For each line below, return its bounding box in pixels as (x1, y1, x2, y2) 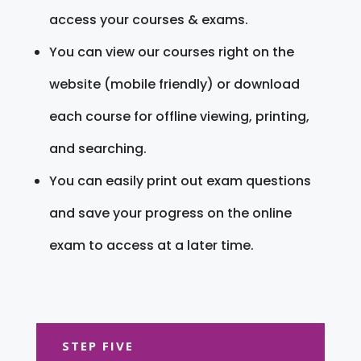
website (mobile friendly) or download (48, 74, 300, 93)
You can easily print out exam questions (48, 171, 311, 190)
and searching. (48, 139, 147, 158)
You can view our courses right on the (48, 42, 294, 61)
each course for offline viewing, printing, (48, 106, 309, 126)
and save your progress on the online (48, 203, 292, 222)
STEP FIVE (61, 337, 134, 354)
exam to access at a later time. (48, 235, 254, 255)
